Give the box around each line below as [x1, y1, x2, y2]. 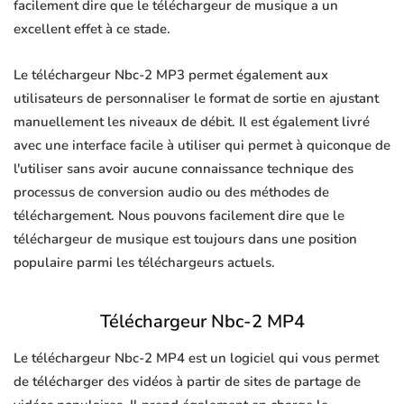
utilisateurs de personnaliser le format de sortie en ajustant [14, 89, 379, 108]
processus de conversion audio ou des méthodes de [14, 183, 329, 202]
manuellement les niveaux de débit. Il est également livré [14, 113, 370, 132]
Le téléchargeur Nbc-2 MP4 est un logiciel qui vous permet [14, 349, 379, 368]
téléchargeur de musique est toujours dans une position [14, 230, 357, 249]
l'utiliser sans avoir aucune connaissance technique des [14, 160, 353, 179]
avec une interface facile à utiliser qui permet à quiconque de [14, 136, 390, 155]
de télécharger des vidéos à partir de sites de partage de [14, 372, 361, 391]
